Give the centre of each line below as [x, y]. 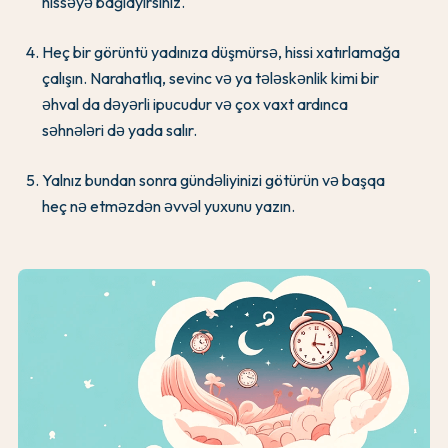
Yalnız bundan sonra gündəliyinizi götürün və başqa [213, 179]
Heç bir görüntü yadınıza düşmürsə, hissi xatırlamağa [221, 51]
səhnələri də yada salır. [119, 129]
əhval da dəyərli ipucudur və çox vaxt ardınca [195, 103]
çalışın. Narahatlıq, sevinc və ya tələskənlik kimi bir [210, 77]
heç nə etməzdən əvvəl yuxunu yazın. [168, 205]
